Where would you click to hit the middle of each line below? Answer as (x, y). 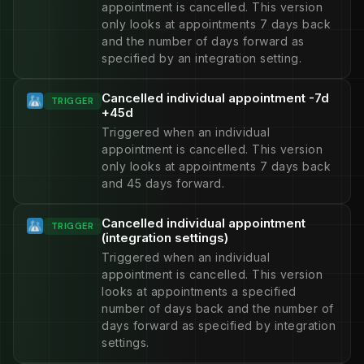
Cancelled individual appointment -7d (216, 98)
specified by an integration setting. (202, 58)
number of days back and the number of (218, 308)
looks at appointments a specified (199, 291)
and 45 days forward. (163, 183)
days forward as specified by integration (219, 325)
